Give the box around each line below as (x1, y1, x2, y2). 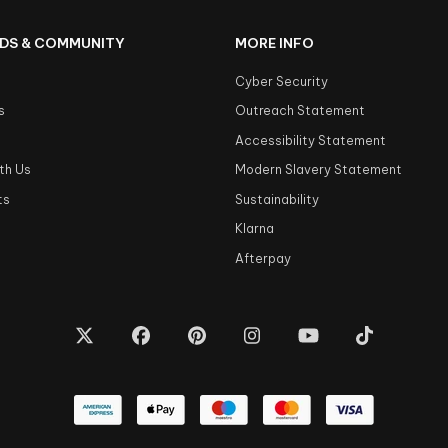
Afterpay (235, 250, 292, 266)
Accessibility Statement (235, 132, 387, 148)
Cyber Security (235, 73, 329, 89)
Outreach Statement (235, 103, 366, 119)
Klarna (235, 221, 275, 237)
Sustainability (235, 191, 320, 207)
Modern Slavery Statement (235, 162, 403, 178)
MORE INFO (235, 33, 315, 52)
